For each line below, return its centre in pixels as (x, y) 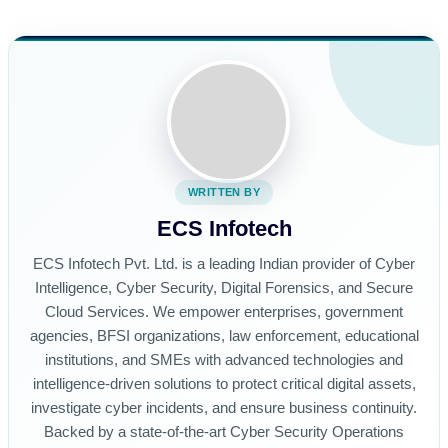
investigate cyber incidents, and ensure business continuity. (224, 408)
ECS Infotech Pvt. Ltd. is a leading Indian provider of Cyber (224, 264)
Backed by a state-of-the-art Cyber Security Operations (224, 432)
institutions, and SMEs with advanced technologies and (224, 360)
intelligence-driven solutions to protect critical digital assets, (224, 384)
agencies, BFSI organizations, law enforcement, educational (224, 336)
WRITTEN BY (224, 192)
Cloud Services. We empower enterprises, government (224, 312)
